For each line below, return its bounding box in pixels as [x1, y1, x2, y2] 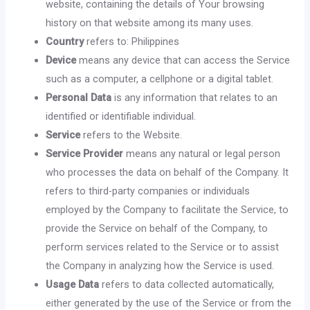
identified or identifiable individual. [46, 109, 197, 122]
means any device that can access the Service [76, 53, 291, 66]
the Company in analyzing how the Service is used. [46, 259, 275, 272]
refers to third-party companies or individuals [46, 184, 250, 197]
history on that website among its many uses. [46, 16, 254, 29]
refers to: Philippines [84, 35, 180, 48]
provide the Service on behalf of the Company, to [46, 221, 268, 235]
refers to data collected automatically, [99, 277, 275, 291]
